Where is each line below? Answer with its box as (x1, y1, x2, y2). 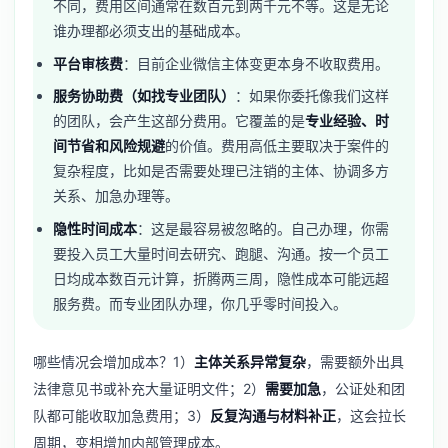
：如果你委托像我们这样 (235, 87, 390, 105)
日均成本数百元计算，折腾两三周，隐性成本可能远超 (53, 270, 390, 288)
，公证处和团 (321, 379, 405, 397)
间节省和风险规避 (53, 137, 166, 155)
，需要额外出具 (306, 352, 404, 370)
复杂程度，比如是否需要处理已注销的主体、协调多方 (53, 162, 390, 180)
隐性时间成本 (53, 220, 138, 238)
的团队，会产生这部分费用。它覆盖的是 (53, 112, 306, 130)
